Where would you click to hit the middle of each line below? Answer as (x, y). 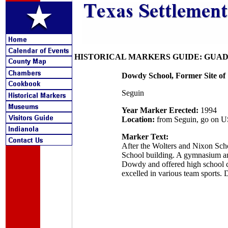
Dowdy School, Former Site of (173, 76)
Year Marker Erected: (160, 110)
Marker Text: (145, 137)
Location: (138, 119)
